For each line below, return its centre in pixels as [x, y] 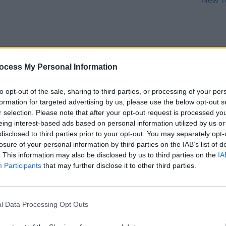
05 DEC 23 [83, 74]
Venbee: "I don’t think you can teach [107, 87]
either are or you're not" [83, 108]
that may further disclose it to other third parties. [119, 165]
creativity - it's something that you [104, 97]
